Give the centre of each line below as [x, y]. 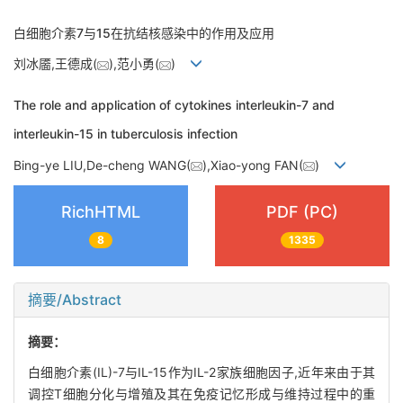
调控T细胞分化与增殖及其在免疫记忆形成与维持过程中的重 [201, 393]
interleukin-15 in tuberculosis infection [125, 134]
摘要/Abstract [75, 299]
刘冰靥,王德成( [55, 64]
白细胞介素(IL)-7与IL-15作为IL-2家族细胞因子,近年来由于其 [201, 372]
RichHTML [101, 212]
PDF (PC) [302, 212]
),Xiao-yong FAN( [253, 165]
